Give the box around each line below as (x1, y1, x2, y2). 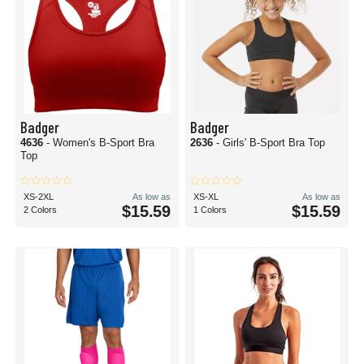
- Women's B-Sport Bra (46, 136, 154, 149)
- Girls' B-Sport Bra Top (216, 136, 325, 149)
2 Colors (24, 205, 57, 214)
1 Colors (193, 205, 227, 214)
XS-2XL (24, 192, 54, 201)
